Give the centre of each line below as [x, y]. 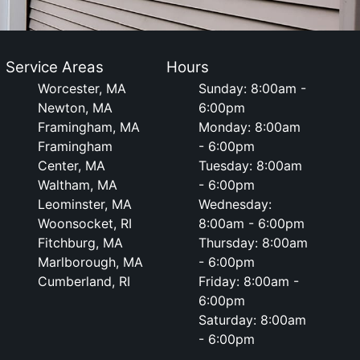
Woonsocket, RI [84, 223]
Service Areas [54, 67]
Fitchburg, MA [80, 243]
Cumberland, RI [84, 281]
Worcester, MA [82, 88]
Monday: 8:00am [250, 127]
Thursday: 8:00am [254, 243]
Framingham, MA [88, 127]
